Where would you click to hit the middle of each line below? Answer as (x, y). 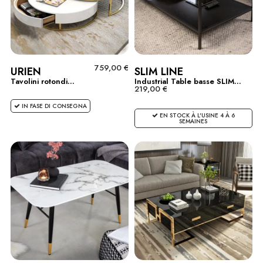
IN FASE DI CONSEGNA (53, 106)
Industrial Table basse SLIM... (188, 81)
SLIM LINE (159, 71)
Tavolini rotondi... (43, 81)
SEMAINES (193, 121)
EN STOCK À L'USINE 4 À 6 (196, 115)
